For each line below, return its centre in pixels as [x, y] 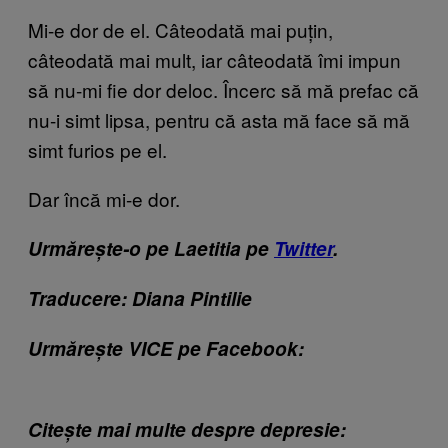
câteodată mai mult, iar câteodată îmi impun [214, 59]
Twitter [303, 248]
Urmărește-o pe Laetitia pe [151, 248]
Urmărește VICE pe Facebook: [166, 348]
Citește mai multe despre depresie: [187, 429]
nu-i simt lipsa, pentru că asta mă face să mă [219, 119]
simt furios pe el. [97, 149]
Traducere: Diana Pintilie [140, 298]
